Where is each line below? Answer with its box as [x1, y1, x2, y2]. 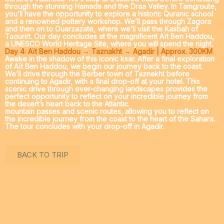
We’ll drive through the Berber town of [5, 69, 134, 78]
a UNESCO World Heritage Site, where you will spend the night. [5, 39, 213, 48]
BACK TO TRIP [17, 150, 68, 160]
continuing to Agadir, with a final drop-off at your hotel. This [5, 77, 200, 86]
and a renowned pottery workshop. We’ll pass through [5, 17, 187, 26]
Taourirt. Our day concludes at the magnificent [5, 32, 159, 41]
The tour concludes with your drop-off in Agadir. [5, 122, 164, 131]
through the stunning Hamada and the [5, 2, 130, 11]
